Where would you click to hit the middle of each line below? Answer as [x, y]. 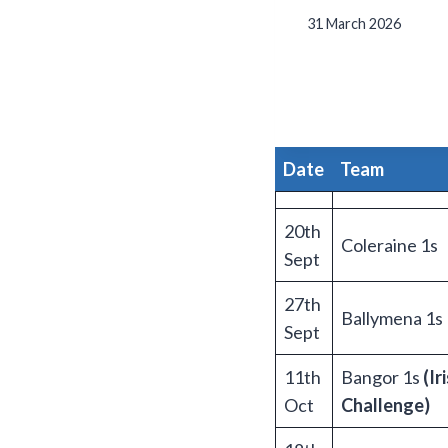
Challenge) [385, 404]
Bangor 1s [382, 376]
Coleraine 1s [389, 244]
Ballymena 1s [392, 317]
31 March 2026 [354, 23]
